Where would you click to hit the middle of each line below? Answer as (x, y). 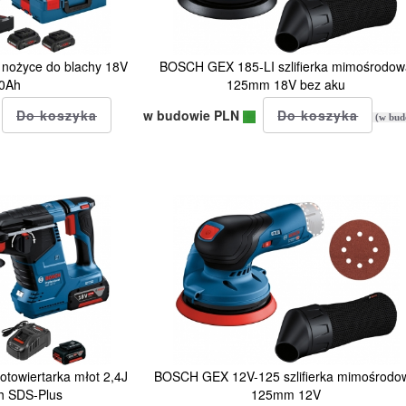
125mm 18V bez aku (286, 84)
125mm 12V (286, 394)
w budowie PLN (193, 115)
